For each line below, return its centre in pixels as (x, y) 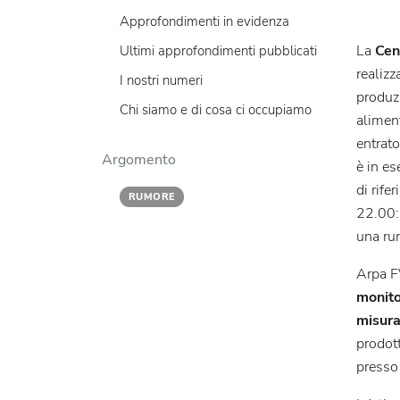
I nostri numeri (161, 81)
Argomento (139, 160)
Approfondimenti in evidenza (204, 22)
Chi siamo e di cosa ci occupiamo (216, 110)
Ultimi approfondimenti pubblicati (218, 51)
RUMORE (152, 197)
